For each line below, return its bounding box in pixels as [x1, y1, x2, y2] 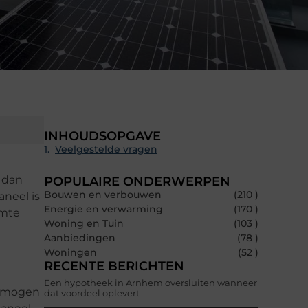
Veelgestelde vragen [55, 143, 157, 156]
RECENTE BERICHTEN [44, 258, 184, 274]
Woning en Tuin [44, 217, 124, 230]
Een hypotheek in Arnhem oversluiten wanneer [44, 277, 257, 289]
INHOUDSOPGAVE [44, 129, 161, 144]
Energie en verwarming [44, 203, 163, 216]
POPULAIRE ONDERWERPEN [44, 174, 230, 190]
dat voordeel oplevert [44, 287, 140, 299]
